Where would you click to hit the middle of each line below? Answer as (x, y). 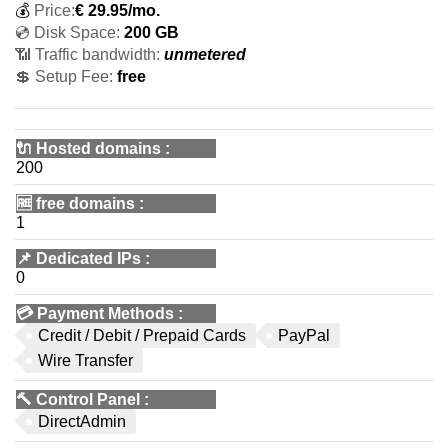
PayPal (304, 335)
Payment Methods (105, 313)
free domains (85, 203)
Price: (54, 10)
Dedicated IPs (88, 258)
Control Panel (88, 399)
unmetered (205, 54)
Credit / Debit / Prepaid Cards (142, 335)
